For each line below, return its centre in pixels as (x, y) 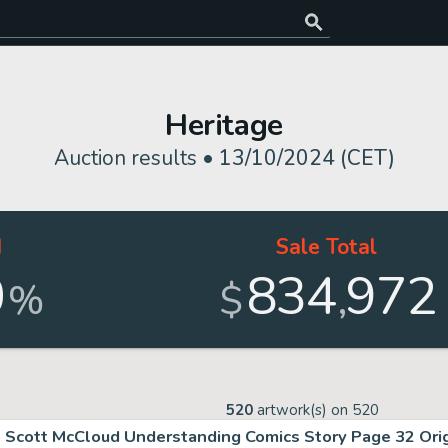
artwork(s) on (302, 410)
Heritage (224, 125)
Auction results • (136, 158)
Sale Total (326, 247)
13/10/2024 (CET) (306, 158)
